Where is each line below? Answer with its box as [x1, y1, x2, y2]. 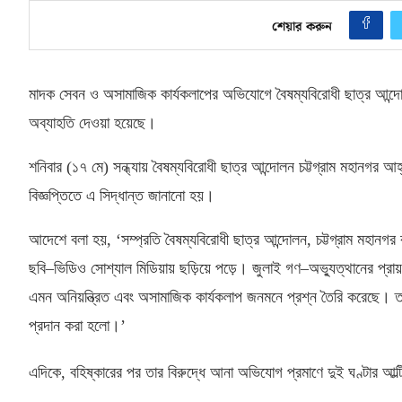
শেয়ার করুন [272, 16, 333, 37]
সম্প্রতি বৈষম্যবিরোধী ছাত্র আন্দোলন [121, 230, 307, 249]
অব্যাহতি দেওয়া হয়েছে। [29, 113, 156, 132]
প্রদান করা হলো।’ [29, 316, 126, 335]
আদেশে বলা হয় [29, 230, 107, 249]
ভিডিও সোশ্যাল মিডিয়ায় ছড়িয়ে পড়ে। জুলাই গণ [54, 258, 301, 277]
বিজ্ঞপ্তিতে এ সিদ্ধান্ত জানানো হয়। [29, 186, 214, 205]
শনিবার [29, 157, 66, 176]
